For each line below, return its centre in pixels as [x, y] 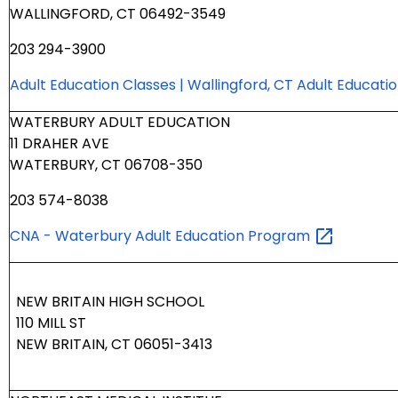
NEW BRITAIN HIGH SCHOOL [110, 302]
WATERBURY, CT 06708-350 [106, 165]
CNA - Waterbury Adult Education [129, 236]
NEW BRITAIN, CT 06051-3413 [114, 345]
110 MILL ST [51, 323]
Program [281, 236]
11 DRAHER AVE [60, 144]
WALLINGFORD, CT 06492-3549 [118, 14]
